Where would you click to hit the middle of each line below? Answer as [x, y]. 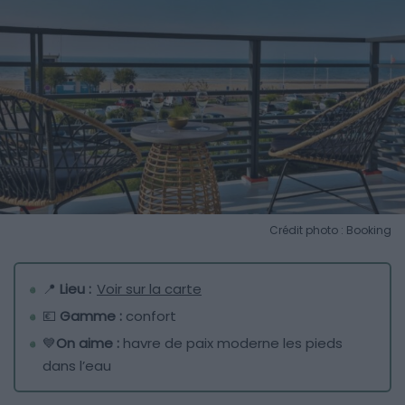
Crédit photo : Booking [330, 230]
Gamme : [93, 316]
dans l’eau [77, 365]
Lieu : [77, 288]
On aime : [89, 343]
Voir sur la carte [149, 288]
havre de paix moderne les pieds [233, 343]
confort [151, 316]
